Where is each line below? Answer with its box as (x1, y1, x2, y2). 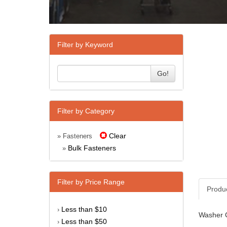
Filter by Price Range (57, 177, 125, 186)
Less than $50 (61, 217, 107, 225)
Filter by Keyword (57, 40, 113, 49)
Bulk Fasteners (68, 143, 116, 152)
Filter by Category (57, 106, 115, 115)
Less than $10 (61, 205, 107, 213)
